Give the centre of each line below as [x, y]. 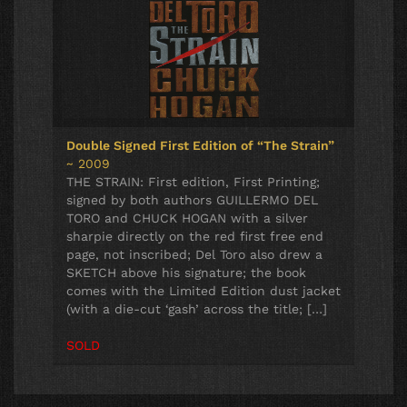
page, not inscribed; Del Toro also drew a [194, 255]
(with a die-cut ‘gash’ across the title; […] [197, 309]
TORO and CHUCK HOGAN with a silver [187, 218]
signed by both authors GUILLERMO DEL [192, 200]
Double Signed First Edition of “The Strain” [200, 146]
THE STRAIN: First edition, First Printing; [193, 182]
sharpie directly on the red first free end [195, 237]
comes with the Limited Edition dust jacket [203, 291]
